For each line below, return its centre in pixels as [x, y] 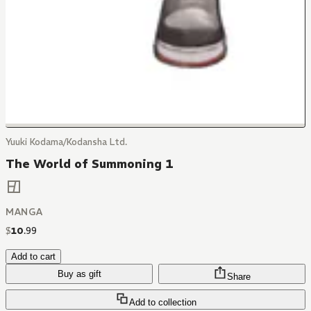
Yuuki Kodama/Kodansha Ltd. [66, 142]
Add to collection [162, 303]
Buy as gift [79, 274]
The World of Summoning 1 [90, 164]
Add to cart [33, 257]
